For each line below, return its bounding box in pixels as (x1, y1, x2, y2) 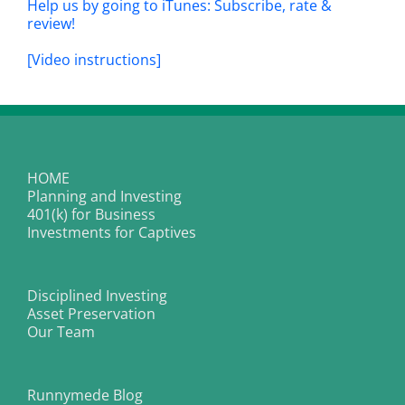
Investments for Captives (27, 221, 196, 242)
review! (27, 13, 75, 33)
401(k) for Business (27, 203, 155, 224)
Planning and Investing (27, 185, 182, 206)
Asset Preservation (27, 303, 155, 324)
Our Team (27, 321, 95, 342)
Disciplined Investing (27, 285, 167, 306)
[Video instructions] (27, 49, 161, 70)
